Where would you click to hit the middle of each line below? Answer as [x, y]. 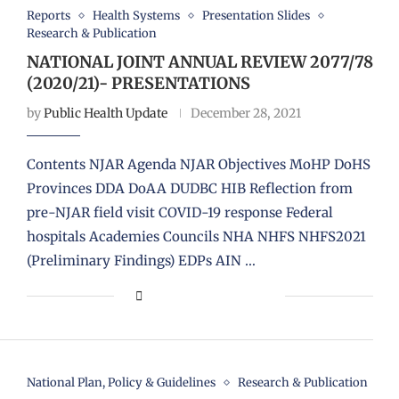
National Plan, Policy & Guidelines [121, 383]
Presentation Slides [256, 16]
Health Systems [136, 16]
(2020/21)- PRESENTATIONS [138, 84]
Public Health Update [105, 114]
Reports [48, 16]
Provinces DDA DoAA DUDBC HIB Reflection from [189, 189]
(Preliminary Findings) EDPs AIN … [141, 261]
